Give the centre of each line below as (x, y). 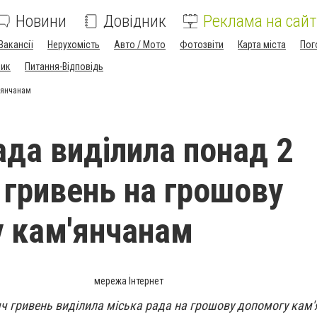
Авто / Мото (140, 45)
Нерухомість (74, 45)
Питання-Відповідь (64, 67)
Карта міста (262, 45)
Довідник (135, 21)
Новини (41, 21)
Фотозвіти (202, 45)
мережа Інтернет (129, 281)
